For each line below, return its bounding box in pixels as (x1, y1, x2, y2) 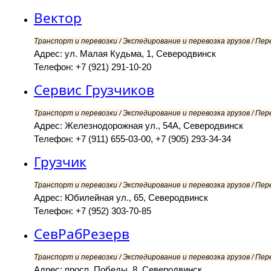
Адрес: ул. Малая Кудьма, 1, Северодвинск (34, 48, 216, 59)
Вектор (34, 8, 82, 28)
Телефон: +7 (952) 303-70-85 (34, 206, 151, 217)
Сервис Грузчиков (34, 80, 154, 100)
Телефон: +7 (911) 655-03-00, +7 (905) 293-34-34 (34, 134, 231, 145)
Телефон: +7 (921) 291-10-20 (34, 62, 151, 73)
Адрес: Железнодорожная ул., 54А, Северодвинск (34, 120, 243, 131)
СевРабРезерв (34, 224, 129, 244)
